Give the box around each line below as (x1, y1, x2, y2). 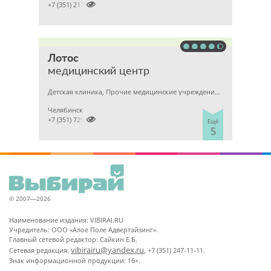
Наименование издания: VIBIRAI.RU (9, 215, 123, 224)
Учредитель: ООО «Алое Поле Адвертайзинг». (9, 225, 158, 234)
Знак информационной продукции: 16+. (9, 256, 140, 265)
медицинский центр (48, 66, 149, 77)
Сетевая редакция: (9, 246, 71, 255)
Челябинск (48, 105, 83, 114)
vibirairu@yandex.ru (71, 244, 144, 255)
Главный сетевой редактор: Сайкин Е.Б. (9, 235, 137, 244)
